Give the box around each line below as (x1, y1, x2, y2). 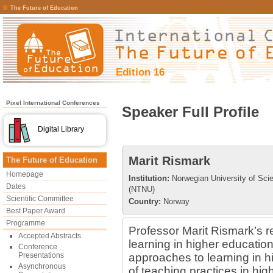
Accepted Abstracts (18, 232, 81, 240)
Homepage (6, 170, 43, 179)
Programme (6, 219, 45, 227)
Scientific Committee (6, 194, 74, 203)
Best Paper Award (6, 207, 65, 215)
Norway (161, 197, 190, 206)
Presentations (18, 251, 64, 260)
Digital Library (38, 125, 84, 133)
